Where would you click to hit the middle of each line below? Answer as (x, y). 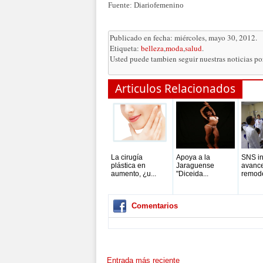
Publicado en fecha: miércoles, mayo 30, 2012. (183, 38)
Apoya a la (193, 157)
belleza (152, 48)
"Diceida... (192, 174)
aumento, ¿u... (134, 174)
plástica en (128, 166)
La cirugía (127, 157)
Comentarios (155, 206)
